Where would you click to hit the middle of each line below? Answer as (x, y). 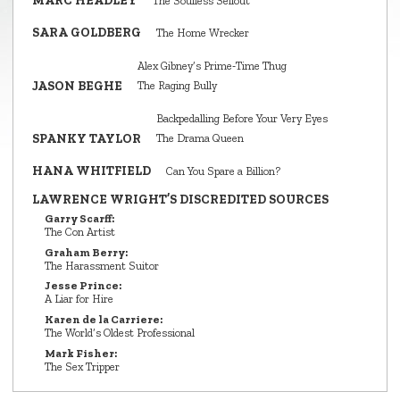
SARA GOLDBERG (87, 33)
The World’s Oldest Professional (120, 333)
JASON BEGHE (77, 86)
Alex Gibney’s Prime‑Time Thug (212, 65)
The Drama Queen (200, 138)
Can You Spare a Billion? (223, 171)
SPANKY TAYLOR (87, 138)
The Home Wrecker (203, 33)
